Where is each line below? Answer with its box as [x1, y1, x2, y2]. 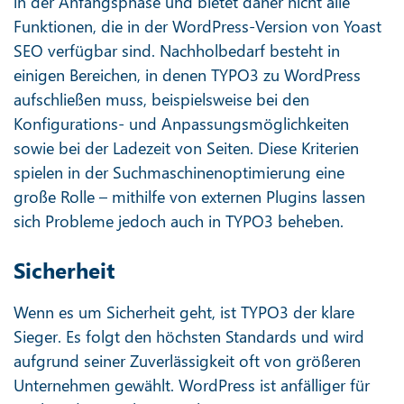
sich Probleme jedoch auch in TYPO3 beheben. [14, 210, 344, 232]
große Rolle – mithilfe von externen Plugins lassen [14, 186, 365, 207]
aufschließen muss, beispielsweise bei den [14, 88, 309, 110]
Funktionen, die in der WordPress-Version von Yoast [14, 15, 381, 37]
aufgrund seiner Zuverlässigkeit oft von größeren [14, 350, 361, 372]
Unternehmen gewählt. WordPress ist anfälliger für [14, 374, 370, 396]
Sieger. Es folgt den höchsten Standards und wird [14, 326, 364, 347]
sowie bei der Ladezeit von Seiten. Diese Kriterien [14, 137, 359, 159]
